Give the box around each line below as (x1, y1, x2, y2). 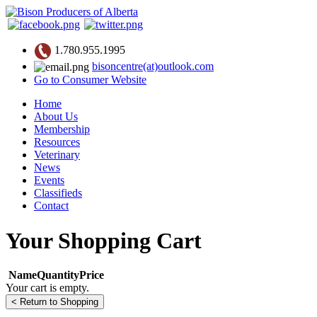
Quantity (37, 269, 79, 282)
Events (34, 174, 64, 187)
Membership (34, 123, 90, 136)
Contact (34, 200, 69, 212)
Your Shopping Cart (6, 227, 202, 253)
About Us (34, 110, 78, 123)
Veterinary (34, 149, 80, 161)
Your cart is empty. (6, 282, 89, 294)
